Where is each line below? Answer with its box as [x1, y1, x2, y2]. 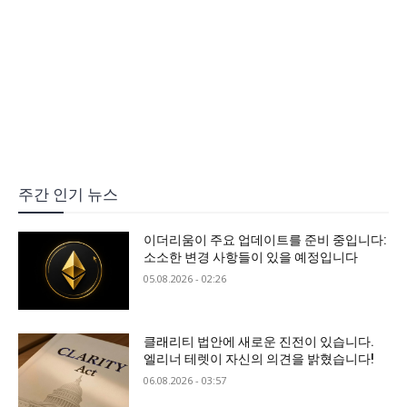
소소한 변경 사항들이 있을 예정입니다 [144, 250, 359, 265]
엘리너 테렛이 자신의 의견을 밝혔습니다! [144, 351, 375, 366]
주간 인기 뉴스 [18, 185, 118, 204]
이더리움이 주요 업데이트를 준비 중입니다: [144, 233, 388, 248]
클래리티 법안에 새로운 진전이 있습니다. [144, 333, 375, 349]
